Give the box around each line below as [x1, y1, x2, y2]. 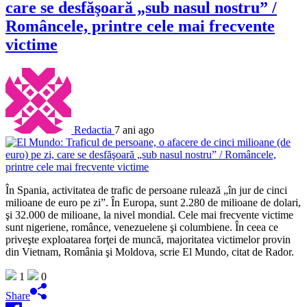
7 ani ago [114, 123, 154, 136]
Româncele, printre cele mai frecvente [5, 16, 275, 35]
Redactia [74, 123, 112, 136]
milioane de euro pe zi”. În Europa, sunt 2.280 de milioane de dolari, [5, 196, 301, 208]
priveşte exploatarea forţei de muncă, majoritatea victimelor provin [5, 233, 291, 245]
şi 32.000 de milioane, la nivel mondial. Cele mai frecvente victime [5, 208, 293, 221]
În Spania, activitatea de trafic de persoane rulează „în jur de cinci [5, 184, 287, 196]
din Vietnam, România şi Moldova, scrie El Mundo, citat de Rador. [5, 245, 294, 258]
